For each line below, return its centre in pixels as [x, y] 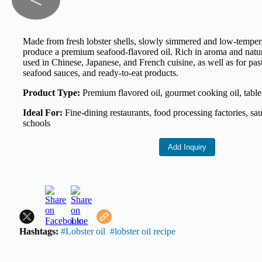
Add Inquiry [187, 147]
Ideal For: [43, 113]
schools [37, 123]
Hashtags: [40, 231]
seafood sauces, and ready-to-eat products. [101, 73]
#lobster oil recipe [143, 231]
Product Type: [52, 93]
